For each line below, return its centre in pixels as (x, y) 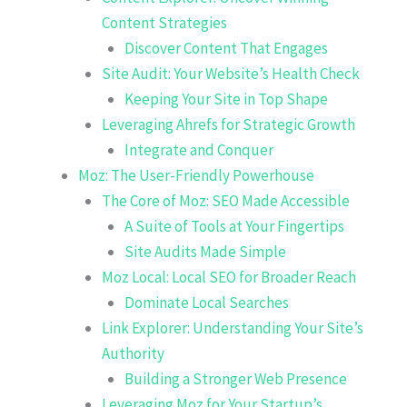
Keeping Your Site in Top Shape (226, 99)
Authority (133, 353)
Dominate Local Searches (207, 302)
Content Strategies (164, 22)
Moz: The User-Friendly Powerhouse (196, 175)
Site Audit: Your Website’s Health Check (230, 73)
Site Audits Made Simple (205, 251)
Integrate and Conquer (199, 149)
